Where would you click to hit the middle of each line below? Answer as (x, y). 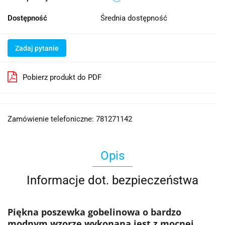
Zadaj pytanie (37, 48)
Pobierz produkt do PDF (62, 78)
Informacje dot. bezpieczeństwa (113, 181)
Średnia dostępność (135, 18)
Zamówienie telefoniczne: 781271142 (70, 119)
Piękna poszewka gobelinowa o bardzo (94, 212)
